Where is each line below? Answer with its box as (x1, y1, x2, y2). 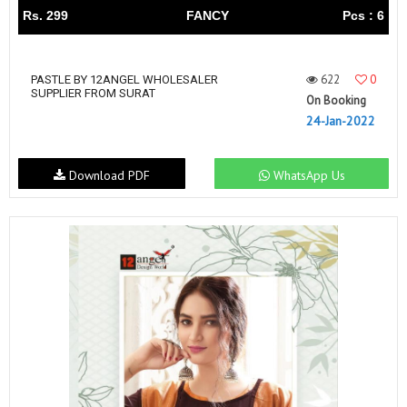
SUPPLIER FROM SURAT (31, 86, 155, 100)
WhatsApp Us (269, 166, 345, 184)
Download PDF (65, 166, 150, 184)
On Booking (306, 93, 366, 108)
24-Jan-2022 (306, 113, 375, 129)
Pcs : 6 (342, 8, 384, 23)
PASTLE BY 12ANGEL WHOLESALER (31, 73, 218, 86)
